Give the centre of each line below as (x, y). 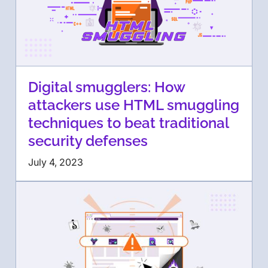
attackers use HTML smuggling (134, 105)
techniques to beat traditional (128, 123)
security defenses (88, 141)
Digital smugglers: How (106, 87)
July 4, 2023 (56, 162)
